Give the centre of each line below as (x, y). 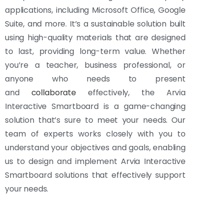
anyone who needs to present (95, 79)
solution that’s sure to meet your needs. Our (95, 120)
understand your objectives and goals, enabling (95, 147)
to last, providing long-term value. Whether (95, 51)
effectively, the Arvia (131, 92)
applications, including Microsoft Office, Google (95, 10)
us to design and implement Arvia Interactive (95, 161)
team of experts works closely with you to (95, 134)
